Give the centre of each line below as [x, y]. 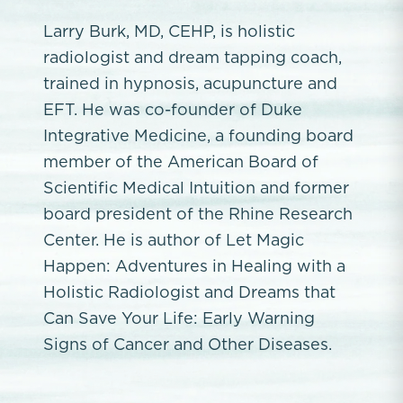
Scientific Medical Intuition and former [196, 188]
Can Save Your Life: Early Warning [179, 318]
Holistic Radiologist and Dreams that [189, 292]
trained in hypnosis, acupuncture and [190, 83]
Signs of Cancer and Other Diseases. [188, 344]
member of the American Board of [181, 161]
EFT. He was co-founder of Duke [173, 109]
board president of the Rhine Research [198, 214]
